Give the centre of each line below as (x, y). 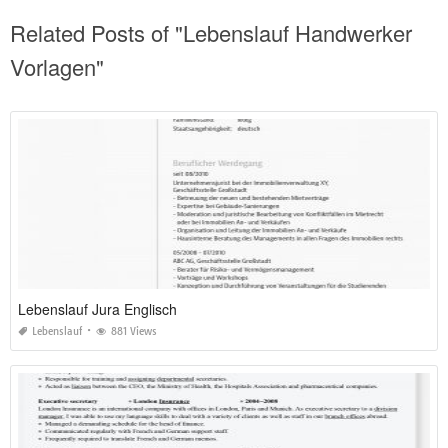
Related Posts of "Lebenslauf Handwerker (211, 33)
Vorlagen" (57, 67)
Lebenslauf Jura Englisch (97, 309)
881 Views (134, 332)
